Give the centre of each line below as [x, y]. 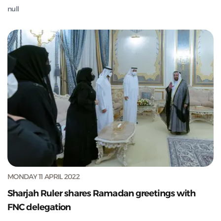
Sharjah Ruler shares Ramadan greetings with [102, 193]
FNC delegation [39, 207]
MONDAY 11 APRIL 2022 [43, 176]
